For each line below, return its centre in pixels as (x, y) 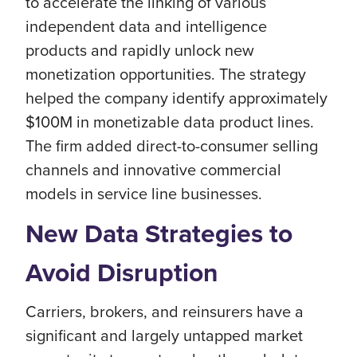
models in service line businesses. (144, 193)
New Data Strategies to (159, 233)
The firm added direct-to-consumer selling (172, 145)
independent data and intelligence (146, 25)
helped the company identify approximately (177, 97)
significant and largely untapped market (164, 335)
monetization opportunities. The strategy (166, 73)
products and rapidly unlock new (140, 49)
